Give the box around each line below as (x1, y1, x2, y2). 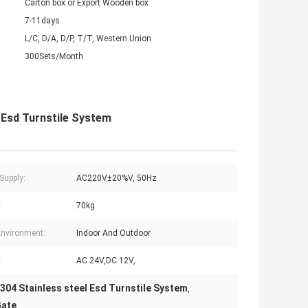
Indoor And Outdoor (76, 228, 151, 239)
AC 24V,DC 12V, (76, 256, 135, 266)
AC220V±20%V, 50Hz (76, 173, 157, 184)
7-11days (25, 16, 60, 26)
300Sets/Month (25, 52, 83, 62)
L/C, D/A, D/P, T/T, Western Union (25, 34, 151, 44)
